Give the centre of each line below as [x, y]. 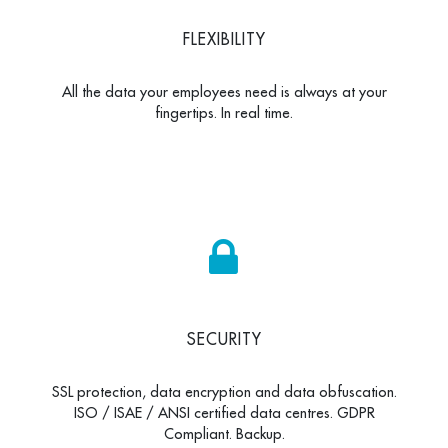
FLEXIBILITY [224, 38]
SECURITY [224, 338]
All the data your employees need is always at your [224, 91]
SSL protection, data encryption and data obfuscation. [224, 391]
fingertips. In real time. [224, 112]
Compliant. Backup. [224, 433]
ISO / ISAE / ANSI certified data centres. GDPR [224, 412]
